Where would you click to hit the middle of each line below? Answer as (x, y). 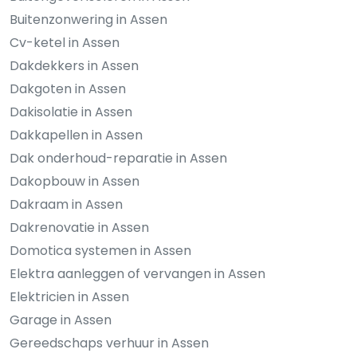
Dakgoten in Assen (68, 89)
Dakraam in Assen (66, 205)
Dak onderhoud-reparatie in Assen (118, 159)
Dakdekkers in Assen (74, 66)
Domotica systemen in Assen (100, 251)
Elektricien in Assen (69, 297)
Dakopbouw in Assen (75, 182)
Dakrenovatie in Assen (79, 228)
